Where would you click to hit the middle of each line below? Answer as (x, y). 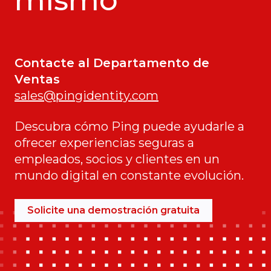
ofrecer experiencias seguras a (104, 142)
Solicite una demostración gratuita (113, 210)
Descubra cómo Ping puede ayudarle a (129, 126)
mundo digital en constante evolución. (129, 175)
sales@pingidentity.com (87, 95)
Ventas (37, 79)
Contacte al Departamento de (112, 63)
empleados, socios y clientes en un (117, 159)
